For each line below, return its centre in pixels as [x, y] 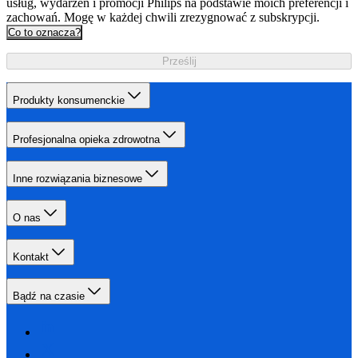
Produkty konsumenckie [69, 100]
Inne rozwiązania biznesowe [78, 178]
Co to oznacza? [44, 32]
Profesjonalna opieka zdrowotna [86, 139]
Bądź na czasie [49, 296]
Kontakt [31, 257]
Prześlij [179, 61]
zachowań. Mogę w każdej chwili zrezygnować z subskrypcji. [163, 17]
